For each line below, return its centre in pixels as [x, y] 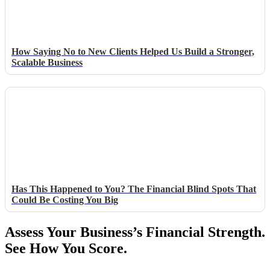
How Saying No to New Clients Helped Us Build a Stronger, [133, 51]
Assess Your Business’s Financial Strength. [135, 232]
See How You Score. [66, 248]
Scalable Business [47, 62]
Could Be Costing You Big [65, 199]
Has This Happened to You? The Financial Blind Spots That [134, 189]
